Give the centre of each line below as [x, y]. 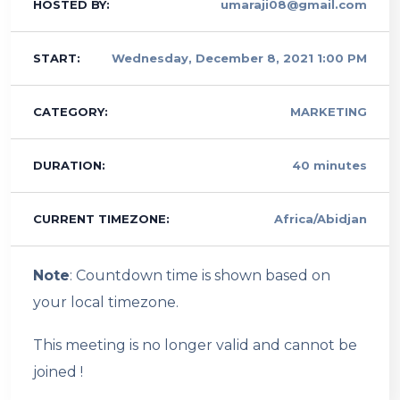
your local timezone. [106, 302]
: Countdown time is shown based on [200, 275]
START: [57, 58]
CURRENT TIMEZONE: [102, 218]
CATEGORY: [71, 111]
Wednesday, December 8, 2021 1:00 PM [239, 58]
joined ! [58, 371]
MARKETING [328, 111]
